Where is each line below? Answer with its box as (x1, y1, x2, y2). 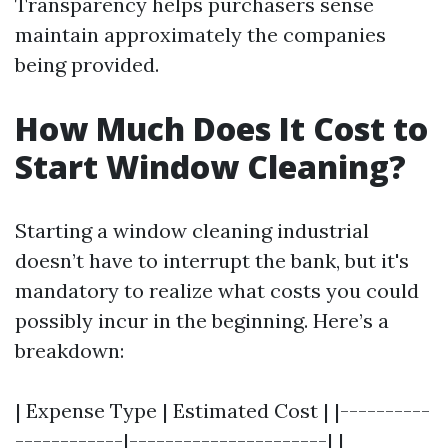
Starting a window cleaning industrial (15, 218, 369, 243)
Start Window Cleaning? (15, 145, 406, 188)
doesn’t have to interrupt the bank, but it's (15, 248, 409, 273)
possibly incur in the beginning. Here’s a (15, 308, 389, 333)
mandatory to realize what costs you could (15, 278, 419, 303)
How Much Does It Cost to (15, 107, 428, 150)
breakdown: (15, 338, 124, 363)
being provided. (15, 52, 159, 77)
